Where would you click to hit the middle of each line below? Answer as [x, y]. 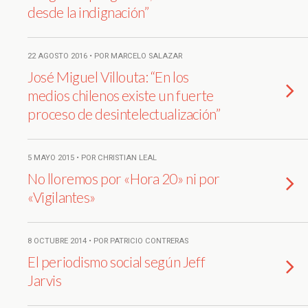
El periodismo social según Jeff [117, 262]
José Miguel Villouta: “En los [108, 77]
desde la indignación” [88, 12]
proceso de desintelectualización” [124, 114]
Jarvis [45, 280]
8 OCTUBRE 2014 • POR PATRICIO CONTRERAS [108, 241]
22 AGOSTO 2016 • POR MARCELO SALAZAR [105, 56]
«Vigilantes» [62, 197]
